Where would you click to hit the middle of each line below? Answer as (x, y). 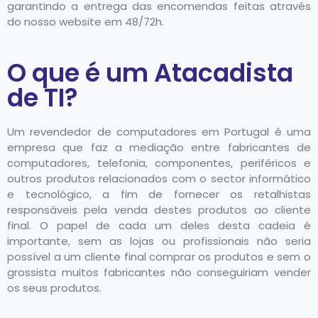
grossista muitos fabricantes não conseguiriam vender (159, 272)
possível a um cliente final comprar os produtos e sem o (159, 256)
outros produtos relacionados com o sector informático (159, 178)
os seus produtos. (54, 287)
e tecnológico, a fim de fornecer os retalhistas (159, 194)
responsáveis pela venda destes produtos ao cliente (159, 209)
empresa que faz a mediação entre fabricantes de (159, 147)
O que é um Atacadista (150, 72)
